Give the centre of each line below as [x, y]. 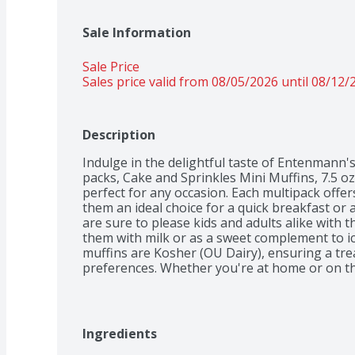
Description [119, 134]
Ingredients [120, 333]
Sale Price [111, 66]
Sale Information [137, 32]
